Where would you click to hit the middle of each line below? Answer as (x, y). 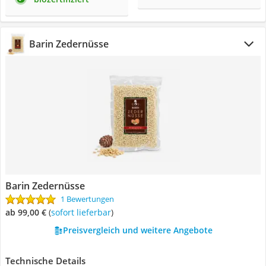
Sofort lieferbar (83, 212)
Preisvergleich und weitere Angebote (137, 230)
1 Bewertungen (87, 199)
